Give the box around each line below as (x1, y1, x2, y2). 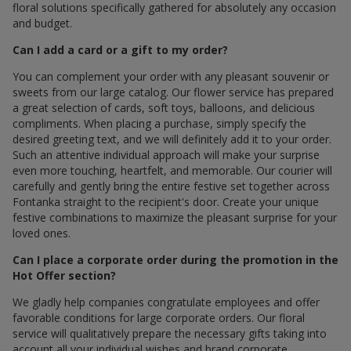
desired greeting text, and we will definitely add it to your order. (13, 131, 331, 147)
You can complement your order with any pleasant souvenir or (13, 68, 329, 84)
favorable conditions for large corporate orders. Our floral (13, 309, 305, 325)
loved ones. (13, 225, 71, 241)
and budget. (13, 15, 72, 31)
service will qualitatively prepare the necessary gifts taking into (13, 325, 327, 341)
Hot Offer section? (13, 267, 116, 283)
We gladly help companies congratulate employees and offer (13, 294, 320, 309)
